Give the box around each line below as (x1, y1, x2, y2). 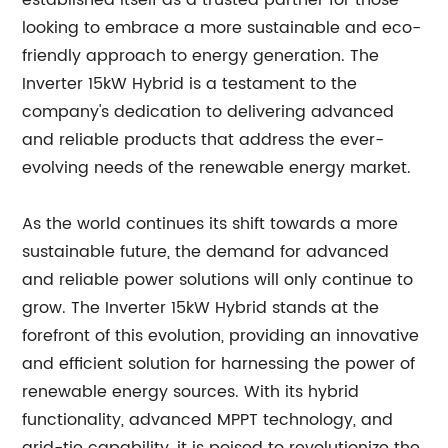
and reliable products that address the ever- (22, 127, 385, 153)
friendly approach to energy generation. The (22, 43, 380, 69)
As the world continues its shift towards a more (22, 211, 399, 237)
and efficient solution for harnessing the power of (22, 351, 416, 377)
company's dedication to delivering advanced (22, 99, 395, 125)
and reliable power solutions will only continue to (22, 267, 414, 293)
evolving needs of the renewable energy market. (22, 155, 412, 181)
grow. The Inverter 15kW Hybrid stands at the (22, 295, 380, 321)
